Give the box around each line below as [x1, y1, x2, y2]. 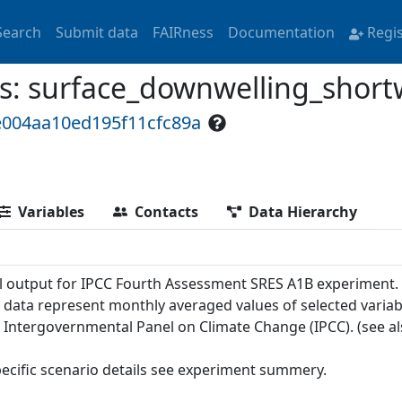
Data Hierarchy [249, 202, 357, 223]
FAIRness [152, 22, 214, 42]
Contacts [135, 202, 198, 223]
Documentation [227, 22, 335, 42]
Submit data [55, 22, 138, 42]
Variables [18, 202, 84, 223]
